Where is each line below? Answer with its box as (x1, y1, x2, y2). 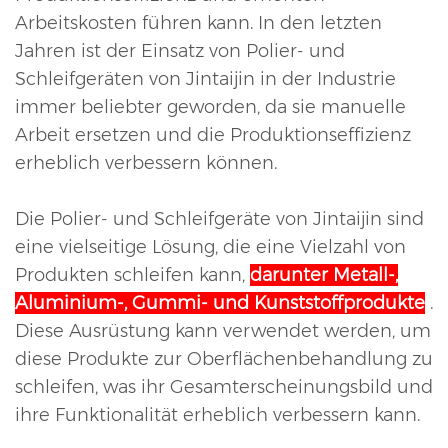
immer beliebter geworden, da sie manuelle (15, 96, 406, 119)
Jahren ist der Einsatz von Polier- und (15, 40, 345, 63)
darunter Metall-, (250, 264, 398, 287)
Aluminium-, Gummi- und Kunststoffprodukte (15, 292, 425, 315)
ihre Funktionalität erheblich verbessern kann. (15, 404, 420, 427)
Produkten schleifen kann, (15, 264, 250, 287)
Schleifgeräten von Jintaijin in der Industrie (15, 68, 396, 91)
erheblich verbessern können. (15, 152, 277, 175)
